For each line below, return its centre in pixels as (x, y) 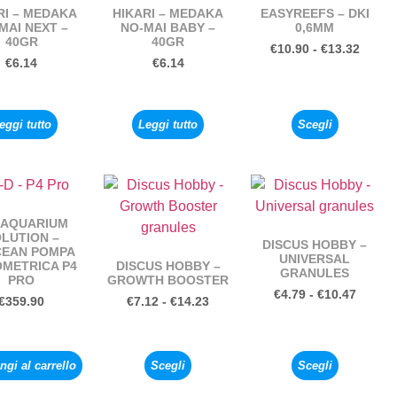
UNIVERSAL (315, 258)
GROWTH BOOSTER (168, 280)
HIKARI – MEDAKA (168, 13)
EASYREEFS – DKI (315, 13)
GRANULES (315, 272)
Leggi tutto (168, 124)
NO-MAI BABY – (168, 27)
